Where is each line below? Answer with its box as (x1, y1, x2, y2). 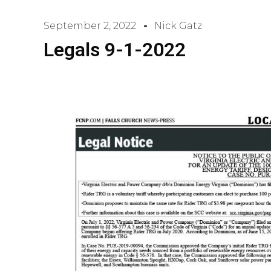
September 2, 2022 (44, 20, 136, 31)
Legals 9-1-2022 (44, 38, 186, 61)
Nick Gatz (154, 20, 202, 31)
